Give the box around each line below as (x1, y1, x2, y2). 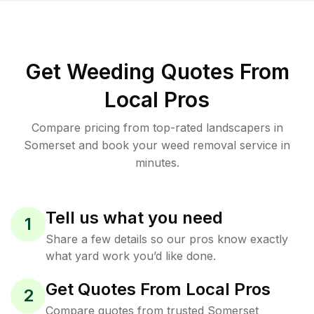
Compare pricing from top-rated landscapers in (31, 121, 283, 135)
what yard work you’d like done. (46, 249, 216, 263)
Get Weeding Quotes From (25, 59, 289, 84)
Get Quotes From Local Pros (46, 279, 271, 299)
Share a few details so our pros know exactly (46, 232, 288, 246)
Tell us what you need (46, 207, 223, 228)
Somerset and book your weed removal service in (24, 138, 290, 152)
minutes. (135, 156, 179, 170)
